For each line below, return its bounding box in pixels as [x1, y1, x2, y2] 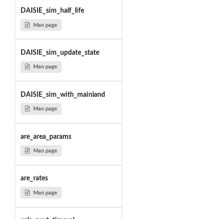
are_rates [20, 175, 48, 182]
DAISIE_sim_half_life [20, 7, 84, 15]
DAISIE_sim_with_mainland [20, 91, 105, 98]
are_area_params [20, 133, 71, 140]
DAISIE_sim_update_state [20, 49, 99, 56]
